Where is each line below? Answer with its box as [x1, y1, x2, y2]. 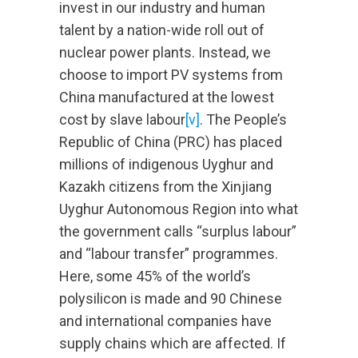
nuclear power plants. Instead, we [59, 44, 271, 62]
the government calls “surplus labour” [59, 223, 296, 241]
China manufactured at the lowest [59, 89, 274, 106]
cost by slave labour [59, 111, 185, 129]
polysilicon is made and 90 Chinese [59, 290, 282, 308]
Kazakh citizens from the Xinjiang [59, 178, 272, 196]
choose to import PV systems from [59, 66, 283, 84]
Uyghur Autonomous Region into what [59, 201, 298, 218]
